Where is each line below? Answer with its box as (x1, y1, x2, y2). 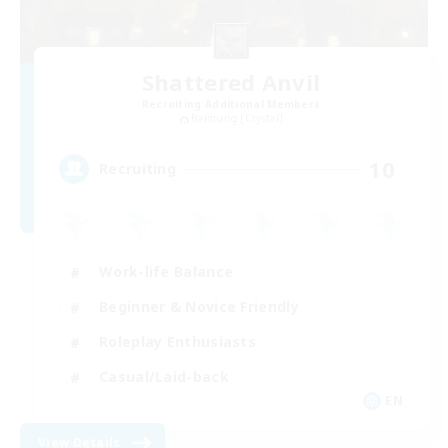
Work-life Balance (99, 262, 234, 282)
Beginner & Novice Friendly (99, 297, 299, 317)
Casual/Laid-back (99, 367, 229, 387)
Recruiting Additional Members (141, 97, 321, 112)
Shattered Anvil (141, 67, 321, 98)
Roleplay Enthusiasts (99, 332, 256, 352)
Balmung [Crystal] (191, 111, 284, 126)
